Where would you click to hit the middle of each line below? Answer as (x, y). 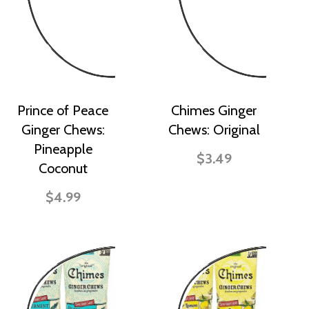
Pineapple (63, 149)
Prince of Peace (63, 111)
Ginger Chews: (63, 130)
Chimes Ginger (214, 111)
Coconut (63, 169)
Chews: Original (214, 130)
